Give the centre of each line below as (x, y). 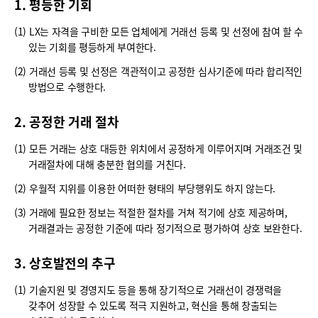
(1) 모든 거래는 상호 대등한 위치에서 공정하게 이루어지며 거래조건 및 (159, 149)
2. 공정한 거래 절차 (67, 122)
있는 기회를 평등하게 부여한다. (92, 47)
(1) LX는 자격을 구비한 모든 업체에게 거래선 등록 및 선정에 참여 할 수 (159, 32)
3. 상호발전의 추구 (65, 263)
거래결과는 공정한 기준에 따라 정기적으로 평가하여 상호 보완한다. (165, 228)
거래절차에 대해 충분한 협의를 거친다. (107, 164)
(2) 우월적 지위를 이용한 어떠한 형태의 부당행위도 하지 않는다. (145, 188)
